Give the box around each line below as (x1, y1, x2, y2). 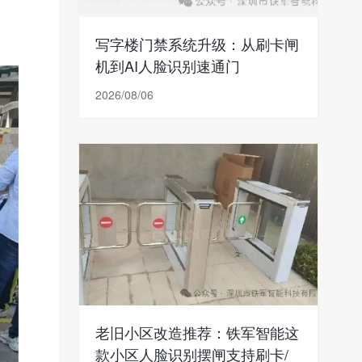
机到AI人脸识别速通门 (95, 55, 241, 76)
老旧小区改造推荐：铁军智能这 (95, 322, 300, 343)
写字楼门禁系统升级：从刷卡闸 (95, 33, 300, 54)
